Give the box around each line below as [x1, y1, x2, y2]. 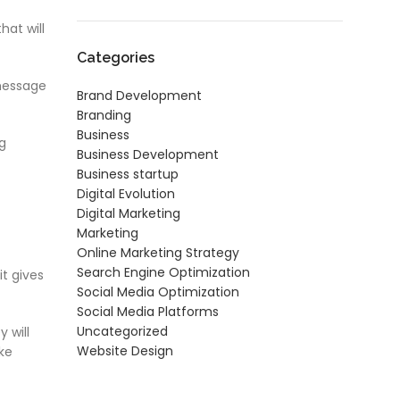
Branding [77, 106, 132, 125]
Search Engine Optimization [77, 263, 251, 282]
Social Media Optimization [77, 283, 240, 302]
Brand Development [77, 87, 203, 105]
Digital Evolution [77, 185, 176, 204]
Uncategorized [77, 322, 169, 341]
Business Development [77, 146, 220, 164]
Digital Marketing [77, 204, 181, 223]
